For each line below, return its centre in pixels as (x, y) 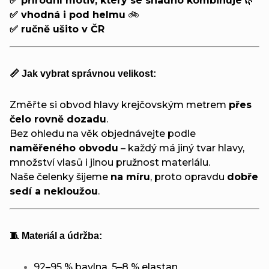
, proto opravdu (189, 177)
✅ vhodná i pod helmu (68, 14)
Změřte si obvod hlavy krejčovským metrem (119, 104)
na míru (130, 177)
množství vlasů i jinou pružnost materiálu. (110, 162)
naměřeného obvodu (64, 148)
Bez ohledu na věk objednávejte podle (103, 133)
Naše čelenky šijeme (60, 177)
